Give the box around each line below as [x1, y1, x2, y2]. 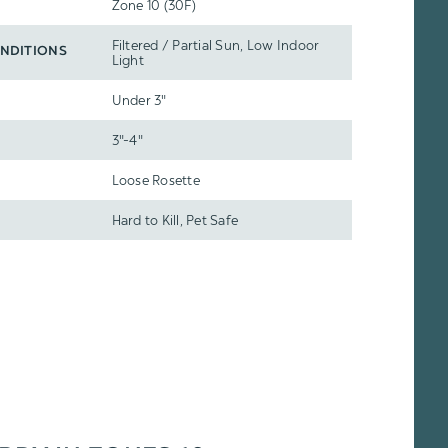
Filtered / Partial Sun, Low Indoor [111, 37, 320, 53]
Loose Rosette [111, 172, 200, 188]
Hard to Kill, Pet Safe [111, 212, 239, 228]
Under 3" [111, 92, 167, 108]
